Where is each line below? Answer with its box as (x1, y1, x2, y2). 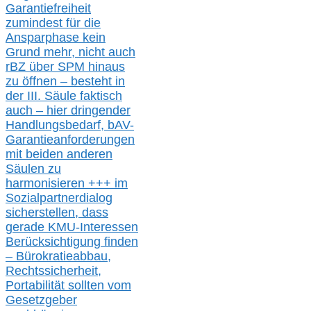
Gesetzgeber (6, 293, 77, 308)
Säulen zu (6, 162, 61, 176)
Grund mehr (6, 45, 72, 60)
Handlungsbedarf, (6, 118, 108, 133)
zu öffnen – (6, 74, 71, 89)
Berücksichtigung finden (6, 235, 138, 249)
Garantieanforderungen (6, 133, 135, 147)
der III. (6, 89, 44, 103)
